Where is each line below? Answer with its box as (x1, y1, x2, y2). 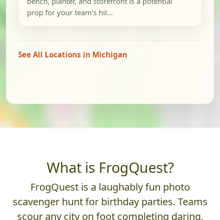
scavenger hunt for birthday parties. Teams (12, 195, 208, 209)
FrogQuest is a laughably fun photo (30, 180, 190, 194)
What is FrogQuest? (46, 158, 174, 177)
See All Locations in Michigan (18, 50, 127, 60)
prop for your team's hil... (27, 7, 113, 18)
